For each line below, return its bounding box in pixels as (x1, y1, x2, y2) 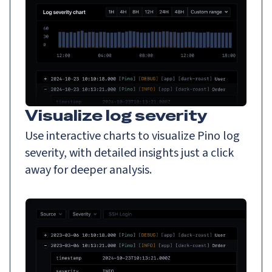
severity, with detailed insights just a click (25, 144, 234, 161)
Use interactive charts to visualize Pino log (25, 127, 240, 144)
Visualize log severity (25, 106, 208, 125)
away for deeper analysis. (25, 161, 152, 178)
